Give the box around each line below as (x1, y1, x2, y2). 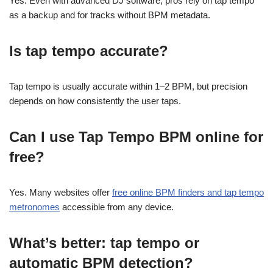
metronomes (9, 202, 60, 212)
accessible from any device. (60, 202, 174, 212)
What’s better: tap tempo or (9, 235, 199, 251)
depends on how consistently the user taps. (9, 96, 181, 106)
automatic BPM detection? (9, 255, 193, 271)
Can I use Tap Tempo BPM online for (9, 129, 263, 145)
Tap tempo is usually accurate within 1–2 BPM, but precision (9, 81, 247, 91)
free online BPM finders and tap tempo (112, 187, 264, 197)
